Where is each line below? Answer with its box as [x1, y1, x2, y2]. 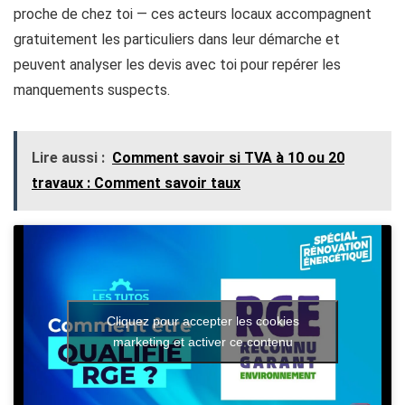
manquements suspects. [14, 81, 170, 99]
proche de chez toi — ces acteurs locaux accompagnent [14, 5, 372, 24]
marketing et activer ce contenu [112, 334, 293, 349]
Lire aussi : [32, 149, 105, 167]
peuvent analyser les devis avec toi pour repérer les [14, 56, 341, 74]
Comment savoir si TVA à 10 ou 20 [112, 149, 344, 167]
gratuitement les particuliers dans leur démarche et [14, 31, 340, 49]
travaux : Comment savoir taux [32, 174, 240, 193]
